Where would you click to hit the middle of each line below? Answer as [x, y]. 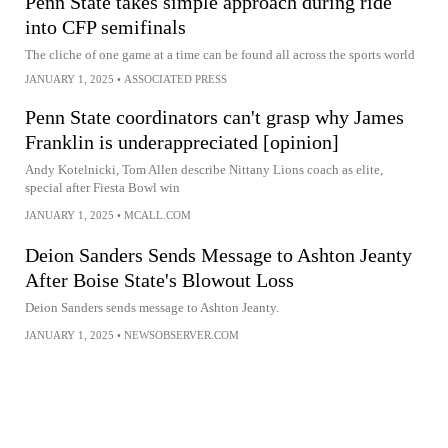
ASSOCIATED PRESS [175, 79]
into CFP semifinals [105, 27]
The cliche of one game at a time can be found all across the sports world [220, 54]
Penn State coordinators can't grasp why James [214, 117]
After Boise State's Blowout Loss [159, 280]
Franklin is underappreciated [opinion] [182, 142]
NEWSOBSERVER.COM [181, 334]
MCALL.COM [157, 214]
